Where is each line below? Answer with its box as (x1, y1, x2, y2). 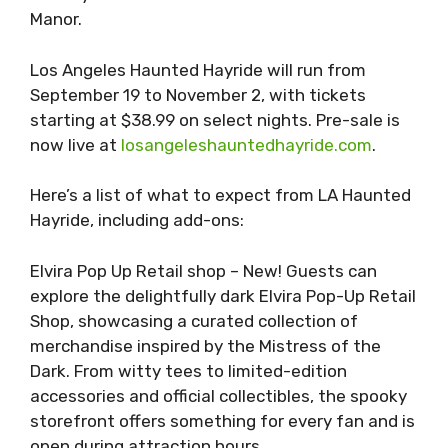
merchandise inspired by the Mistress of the (30, 335, 381, 356)
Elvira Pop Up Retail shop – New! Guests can (30, 260, 377, 281)
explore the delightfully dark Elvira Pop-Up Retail (30, 285, 416, 306)
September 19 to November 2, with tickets (30, 84, 366, 105)
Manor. (30, 9, 82, 30)
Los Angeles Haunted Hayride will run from (30, 59, 366, 80)
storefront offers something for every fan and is (30, 410, 415, 431)
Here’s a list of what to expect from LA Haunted (30, 185, 411, 206)
